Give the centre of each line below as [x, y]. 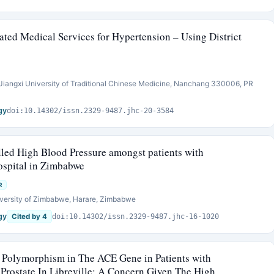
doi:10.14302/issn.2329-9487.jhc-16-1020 [135, 217]
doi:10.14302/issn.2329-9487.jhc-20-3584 [90, 111]
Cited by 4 [29, 217]
